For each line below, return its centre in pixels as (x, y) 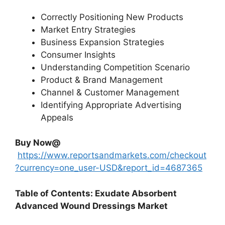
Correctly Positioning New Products (112, 17)
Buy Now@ (38, 143)
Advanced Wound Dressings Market (91, 206)
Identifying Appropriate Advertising (111, 105)
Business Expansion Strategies (102, 42)
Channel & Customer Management (110, 92)
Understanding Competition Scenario (115, 67)
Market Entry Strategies (88, 29)
